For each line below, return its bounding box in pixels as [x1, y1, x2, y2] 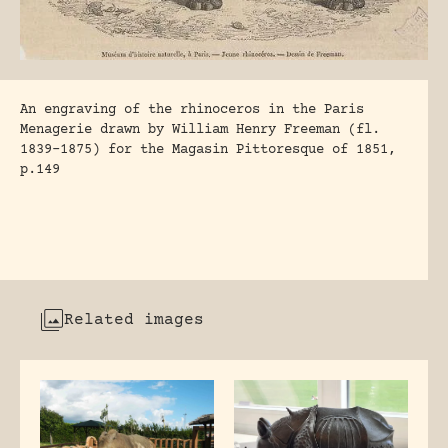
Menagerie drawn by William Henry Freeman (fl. [20, 122, 380, 139]
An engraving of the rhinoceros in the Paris [20, 102, 364, 119]
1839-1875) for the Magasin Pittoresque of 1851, [20, 142, 396, 159]
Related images [64, 311, 204, 330]
